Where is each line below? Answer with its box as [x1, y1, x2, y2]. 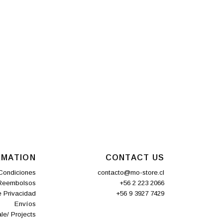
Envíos [14, 200, 36, 208]
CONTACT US [105, 153, 165, 162]
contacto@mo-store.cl [98, 168, 165, 176]
